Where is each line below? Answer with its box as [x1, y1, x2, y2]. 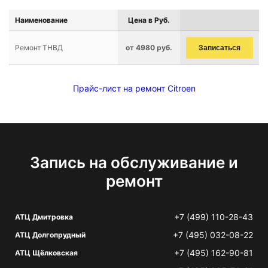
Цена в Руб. [128, 16, 170, 25]
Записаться [199, 44, 240, 52]
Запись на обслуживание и [30, 153, 238, 172]
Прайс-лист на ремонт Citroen [72, 83, 196, 93]
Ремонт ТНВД [15, 43, 63, 52]
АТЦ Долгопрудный [15, 230, 86, 239]
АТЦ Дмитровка [15, 212, 73, 221]
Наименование [15, 16, 68, 25]
